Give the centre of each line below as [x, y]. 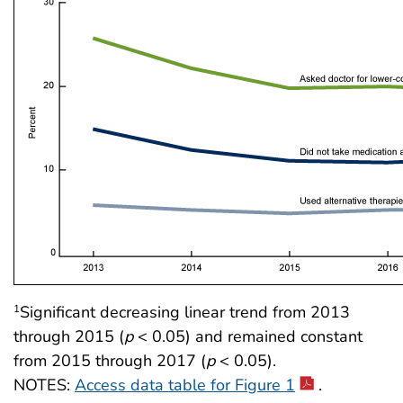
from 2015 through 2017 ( [110, 360]
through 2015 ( [69, 336]
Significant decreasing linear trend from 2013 [185, 312]
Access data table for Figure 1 [185, 385]
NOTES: [44, 385]
